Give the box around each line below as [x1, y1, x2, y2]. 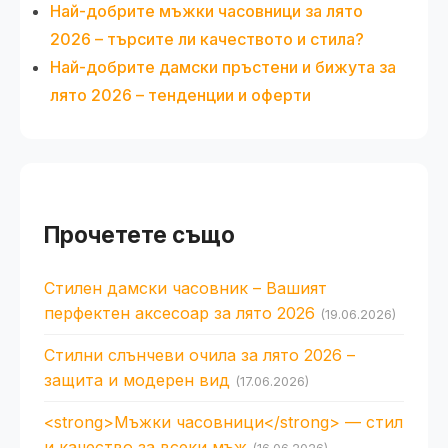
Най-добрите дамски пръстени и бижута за [50, 56, 396, 77]
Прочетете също [44, 220, 235, 248]
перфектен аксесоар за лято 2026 [44, 302, 315, 323]
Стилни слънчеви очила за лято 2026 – [44, 344, 355, 365]
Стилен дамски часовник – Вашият [44, 277, 327, 298]
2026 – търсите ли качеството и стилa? [50, 28, 364, 49]
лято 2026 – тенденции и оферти [50, 84, 311, 105]
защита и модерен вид [44, 369, 230, 390]
